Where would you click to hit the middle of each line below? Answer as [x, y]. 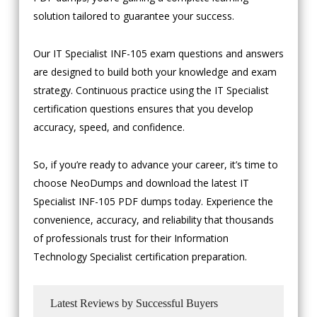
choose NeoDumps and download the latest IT [141, 183]
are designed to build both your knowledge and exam [155, 72]
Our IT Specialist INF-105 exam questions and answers [158, 54]
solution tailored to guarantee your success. [133, 16]
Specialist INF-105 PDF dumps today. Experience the [153, 202]
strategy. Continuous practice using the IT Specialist [151, 91]
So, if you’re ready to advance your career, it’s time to [155, 165]
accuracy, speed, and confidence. [109, 127]
